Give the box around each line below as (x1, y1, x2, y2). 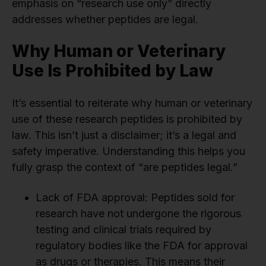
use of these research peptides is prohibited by (12, 113, 242, 126)
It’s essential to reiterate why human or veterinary (12, 97, 252, 110)
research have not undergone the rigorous (36, 207, 241, 220)
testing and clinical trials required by (36, 223, 211, 236)
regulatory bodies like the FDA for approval (36, 239, 248, 252)
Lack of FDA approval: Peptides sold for (36, 191, 235, 204)
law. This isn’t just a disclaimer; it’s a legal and (12, 129, 236, 142)
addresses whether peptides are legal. (12, 13, 198, 26)
